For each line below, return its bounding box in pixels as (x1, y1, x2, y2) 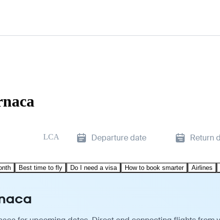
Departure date (91, 132, 146, 143)
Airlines (192, 164, 213, 171)
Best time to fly (19, 164, 62, 171)
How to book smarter (125, 164, 184, 171)
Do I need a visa (70, 164, 117, 171)
